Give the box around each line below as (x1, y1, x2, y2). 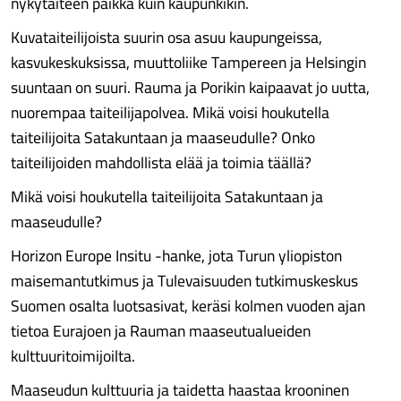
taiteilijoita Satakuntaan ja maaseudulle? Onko (11, 123, 315, 152)
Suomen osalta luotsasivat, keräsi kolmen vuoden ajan (11, 291, 365, 320)
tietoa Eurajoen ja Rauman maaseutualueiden (11, 316, 311, 346)
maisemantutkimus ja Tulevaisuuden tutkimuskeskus (11, 266, 358, 295)
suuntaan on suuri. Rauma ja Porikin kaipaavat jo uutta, (11, 73, 370, 102)
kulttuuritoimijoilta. (11, 341, 135, 371)
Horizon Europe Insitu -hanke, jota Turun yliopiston (11, 241, 342, 270)
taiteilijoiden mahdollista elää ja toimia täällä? (11, 148, 311, 177)
